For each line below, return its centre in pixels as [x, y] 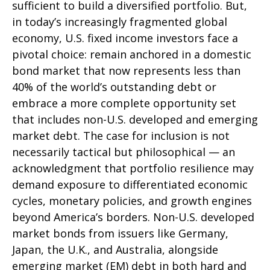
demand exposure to [67, 184]
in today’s [38, 22]
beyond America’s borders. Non [93, 217]
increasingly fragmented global [146, 22]
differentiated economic [185, 184]
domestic [227, 54]
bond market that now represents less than [126, 71]
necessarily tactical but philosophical [110, 152]
